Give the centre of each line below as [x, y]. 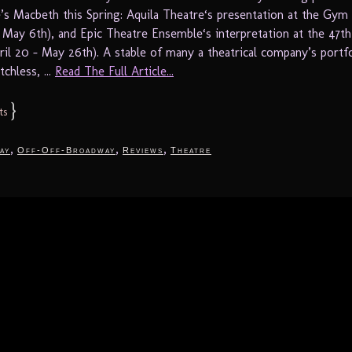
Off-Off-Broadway [66, 150]
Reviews [143, 150]
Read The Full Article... [114, 71]
